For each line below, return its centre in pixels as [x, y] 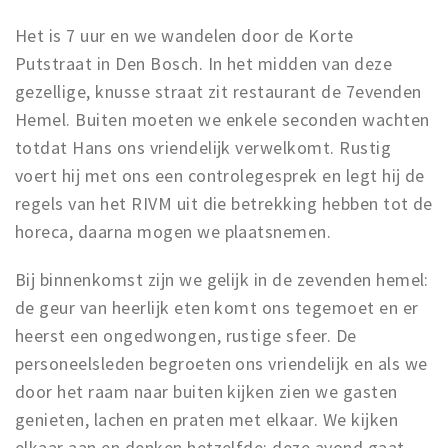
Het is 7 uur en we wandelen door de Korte [184, 35]
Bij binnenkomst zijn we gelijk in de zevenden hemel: [222, 279]
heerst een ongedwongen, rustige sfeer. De [186, 335]
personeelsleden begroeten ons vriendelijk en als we [221, 363]
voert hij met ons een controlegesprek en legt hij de [220, 175]
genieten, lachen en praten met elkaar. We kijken [207, 419]
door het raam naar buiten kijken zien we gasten [206, 391]
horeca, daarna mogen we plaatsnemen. [175, 231]
